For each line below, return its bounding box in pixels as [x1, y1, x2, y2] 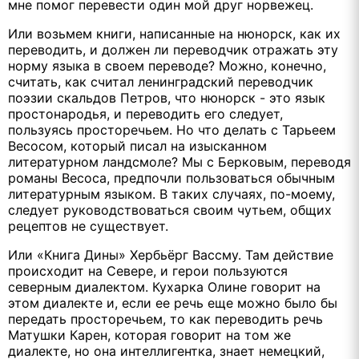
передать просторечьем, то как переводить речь [8, 310, 323, 327]
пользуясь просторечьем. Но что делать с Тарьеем [8, 121, 336, 138]
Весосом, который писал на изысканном [8, 137, 267, 154]
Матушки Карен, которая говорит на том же [8, 326, 291, 343]
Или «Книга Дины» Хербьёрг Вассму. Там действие [8, 246, 333, 263]
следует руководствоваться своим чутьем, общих [8, 201, 332, 218]
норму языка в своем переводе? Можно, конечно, [8, 57, 326, 74]
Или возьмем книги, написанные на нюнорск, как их [8, 25, 341, 42]
